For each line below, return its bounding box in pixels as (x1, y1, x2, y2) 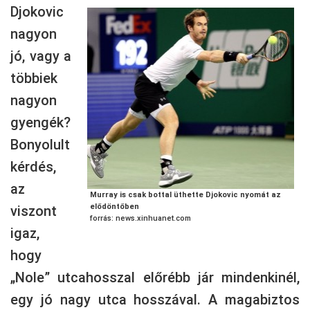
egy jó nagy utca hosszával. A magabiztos (10, 291, 300, 308)
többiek (10, 70, 57, 86)
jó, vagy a (10, 48, 71, 64)
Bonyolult (10, 136, 70, 153)
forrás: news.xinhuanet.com (90, 213, 191, 223)
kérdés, (10, 158, 56, 175)
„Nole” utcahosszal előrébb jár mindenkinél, (10, 269, 300, 286)
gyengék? (10, 114, 71, 131)
